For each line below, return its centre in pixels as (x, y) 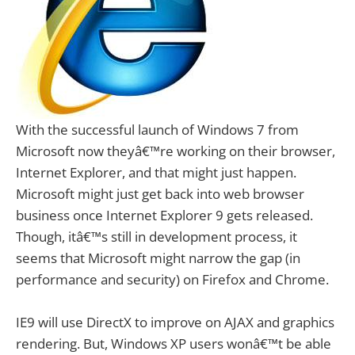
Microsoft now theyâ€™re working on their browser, (176, 151)
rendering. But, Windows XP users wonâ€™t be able (174, 344)
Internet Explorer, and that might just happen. (156, 172)
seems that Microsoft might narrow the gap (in (158, 258)
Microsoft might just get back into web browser (160, 194)
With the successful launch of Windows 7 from (157, 130)
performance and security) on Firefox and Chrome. (172, 279)
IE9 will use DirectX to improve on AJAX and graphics (175, 323)
